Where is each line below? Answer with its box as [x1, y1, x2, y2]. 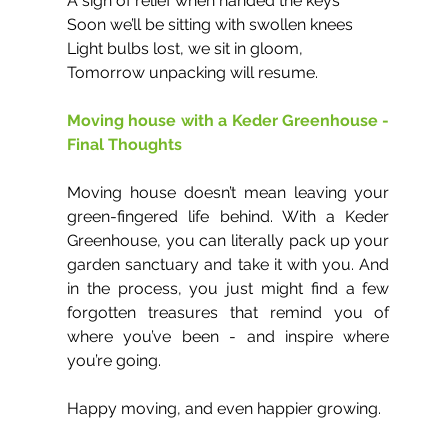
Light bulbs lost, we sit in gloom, [67, 38, 303, 58]
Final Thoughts [67, 134, 182, 154]
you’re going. [67, 350, 161, 370]
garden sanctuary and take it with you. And [67, 254, 390, 274]
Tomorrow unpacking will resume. [67, 62, 318, 82]
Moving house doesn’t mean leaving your [67, 182, 390, 202]
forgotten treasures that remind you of [67, 302, 390, 322]
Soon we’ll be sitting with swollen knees [67, 14, 357, 34]
